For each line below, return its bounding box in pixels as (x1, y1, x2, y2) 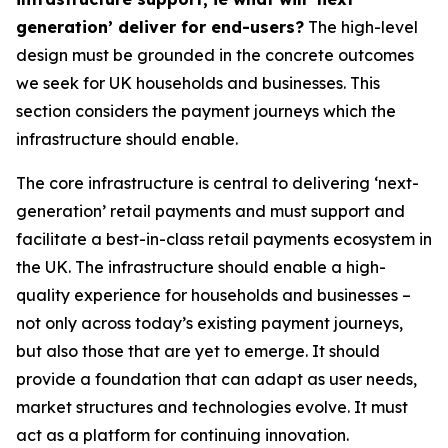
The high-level (304, 17, 418, 37)
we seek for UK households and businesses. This (16, 73, 380, 93)
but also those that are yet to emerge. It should (16, 341, 380, 361)
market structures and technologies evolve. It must (16, 397, 408, 417)
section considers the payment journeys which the (16, 101, 396, 121)
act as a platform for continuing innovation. (16, 425, 349, 445)
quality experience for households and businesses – (16, 285, 411, 305)
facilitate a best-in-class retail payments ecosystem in (16, 229, 432, 249)
